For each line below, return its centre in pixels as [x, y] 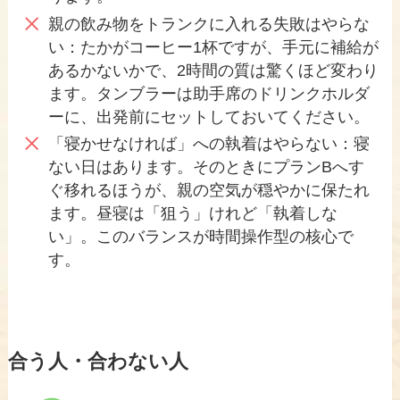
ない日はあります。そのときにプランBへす [206, 167]
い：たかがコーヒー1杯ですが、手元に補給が [213, 47]
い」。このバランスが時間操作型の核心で [200, 237]
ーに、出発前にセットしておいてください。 [208, 117]
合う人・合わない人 [98, 362]
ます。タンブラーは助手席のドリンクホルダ [208, 93]
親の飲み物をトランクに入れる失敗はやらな [208, 24]
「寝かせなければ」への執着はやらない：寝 [208, 144]
